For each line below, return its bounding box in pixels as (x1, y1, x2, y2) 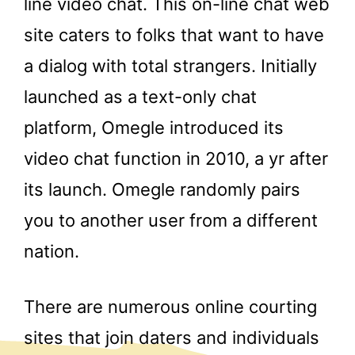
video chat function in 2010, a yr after (24, 148, 328, 170)
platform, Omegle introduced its (24, 117, 284, 139)
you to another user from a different (24, 210, 318, 231)
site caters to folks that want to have (24, 25, 324, 46)
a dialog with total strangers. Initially (24, 55, 317, 77)
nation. (24, 241, 79, 262)
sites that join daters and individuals (24, 326, 319, 348)
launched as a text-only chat (24, 86, 257, 108)
